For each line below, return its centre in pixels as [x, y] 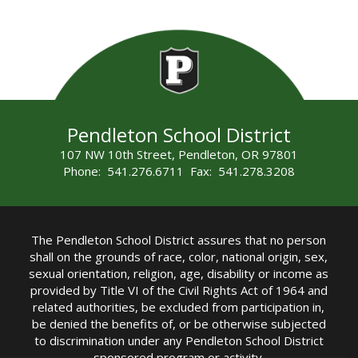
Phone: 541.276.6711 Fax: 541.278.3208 [179, 171]
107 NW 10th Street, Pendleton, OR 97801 [179, 154]
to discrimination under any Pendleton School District [179, 341]
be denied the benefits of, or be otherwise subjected [179, 324]
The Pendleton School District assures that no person [179, 240]
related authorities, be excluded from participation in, [179, 307]
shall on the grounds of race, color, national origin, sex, [179, 257]
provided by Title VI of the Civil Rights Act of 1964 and [179, 290]
